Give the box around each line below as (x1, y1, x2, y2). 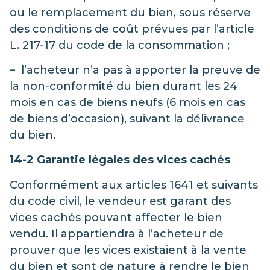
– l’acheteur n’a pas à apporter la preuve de (10, 63, 260, 77)
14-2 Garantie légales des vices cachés (10, 153, 230, 167)
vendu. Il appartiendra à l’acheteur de (10, 227, 224, 240)
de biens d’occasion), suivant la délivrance (10, 111, 245, 125)
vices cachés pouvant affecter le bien (10, 210, 222, 224)
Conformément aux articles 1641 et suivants (10, 178, 258, 192)
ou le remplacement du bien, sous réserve (10, 5, 251, 19)
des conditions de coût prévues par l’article (10, 22, 254, 36)
